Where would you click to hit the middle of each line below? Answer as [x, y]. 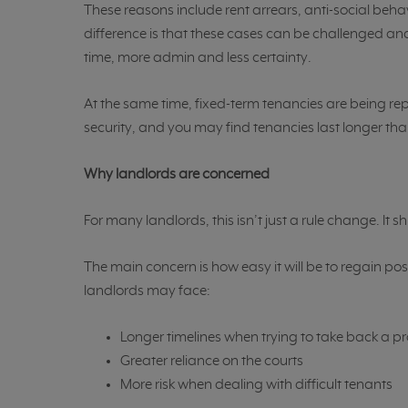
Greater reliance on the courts [212, 362]
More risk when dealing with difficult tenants [256, 386]
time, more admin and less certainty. [198, 59]
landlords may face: [147, 292]
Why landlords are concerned [177, 175]
